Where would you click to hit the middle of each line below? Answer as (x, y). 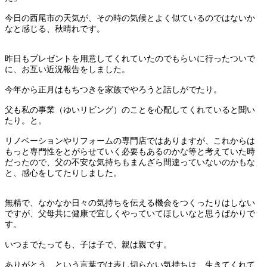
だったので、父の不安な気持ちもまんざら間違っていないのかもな (130, 162)
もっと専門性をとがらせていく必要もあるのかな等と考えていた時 (130, 151)
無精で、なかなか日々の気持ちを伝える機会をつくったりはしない (130, 203)
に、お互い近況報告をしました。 (67, 69)
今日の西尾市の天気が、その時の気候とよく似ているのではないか (130, 18)
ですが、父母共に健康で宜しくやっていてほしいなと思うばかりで (130, 213)
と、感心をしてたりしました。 (63, 173)
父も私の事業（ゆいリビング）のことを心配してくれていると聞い (130, 110)
